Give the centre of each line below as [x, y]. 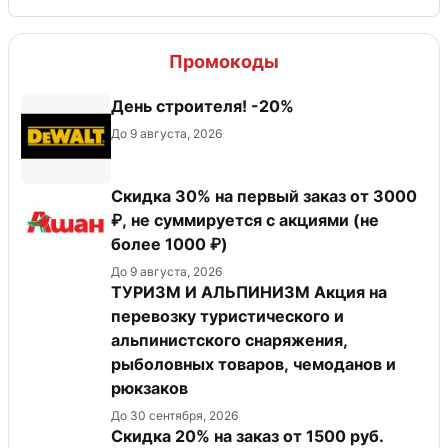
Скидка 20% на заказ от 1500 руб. [247, 435]
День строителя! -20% [202, 105]
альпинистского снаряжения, [229, 339]
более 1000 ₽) [169, 243]
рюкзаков [149, 387]
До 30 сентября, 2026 [174, 415]
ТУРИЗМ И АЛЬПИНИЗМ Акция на [249, 291]
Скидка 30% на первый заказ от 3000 [264, 195]
